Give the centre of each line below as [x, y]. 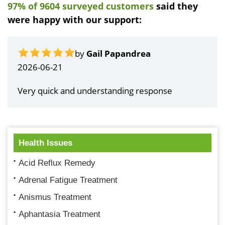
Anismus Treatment [55, 197]
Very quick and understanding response [95, 90]
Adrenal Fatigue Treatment [68, 180]
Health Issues [45, 143]
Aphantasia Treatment [60, 214]
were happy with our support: [75, 19]
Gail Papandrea [119, 53]
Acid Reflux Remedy [57, 163]
